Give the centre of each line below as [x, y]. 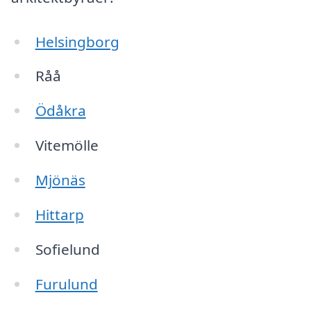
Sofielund [67, 249]
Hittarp [59, 214]
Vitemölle [67, 145]
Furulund [66, 284]
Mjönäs [60, 180]
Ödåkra [60, 111]
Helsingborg [77, 41]
